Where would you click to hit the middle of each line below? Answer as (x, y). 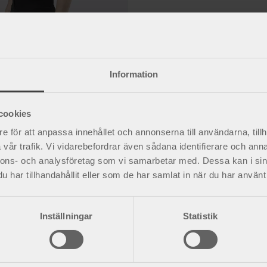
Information (133, 74)
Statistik (200, 216)
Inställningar (66, 216)
